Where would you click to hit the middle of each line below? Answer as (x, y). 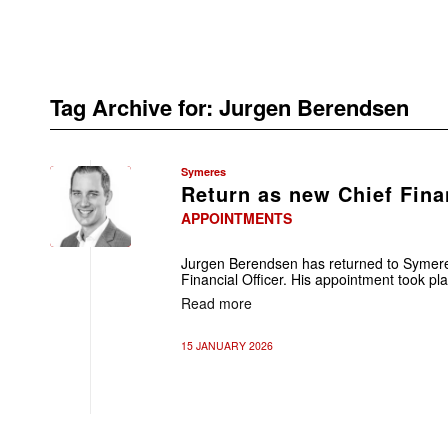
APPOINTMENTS (236, 218)
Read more (216, 302)
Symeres (203, 171)
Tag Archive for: (134, 107)
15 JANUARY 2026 (227, 345)
